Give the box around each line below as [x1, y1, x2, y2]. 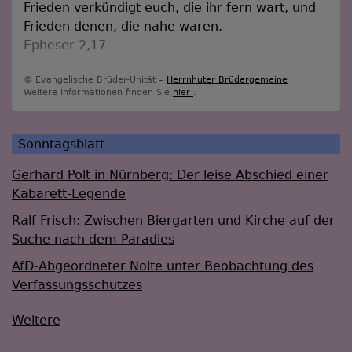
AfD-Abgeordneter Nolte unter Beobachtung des [12, 258, 313, 274]
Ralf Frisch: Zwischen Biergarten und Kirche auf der [12, 213, 335, 229]
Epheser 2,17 [24, 37, 106, 53]
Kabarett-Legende [12, 186, 126, 202]
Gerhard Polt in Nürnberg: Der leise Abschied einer [12, 167, 328, 183]
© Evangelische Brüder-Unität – [24, 74, 167, 85]
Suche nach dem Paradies [12, 232, 174, 247]
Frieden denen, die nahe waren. [24, 18, 222, 34]
